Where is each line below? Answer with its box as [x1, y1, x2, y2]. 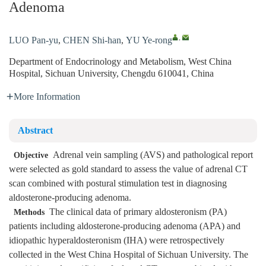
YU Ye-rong [126, 35, 172, 46]
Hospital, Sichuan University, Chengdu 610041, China [9, 68, 214, 80]
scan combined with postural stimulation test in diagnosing [9, 178, 227, 189]
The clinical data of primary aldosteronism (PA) [45, 207, 227, 218]
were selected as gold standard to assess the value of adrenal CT [9, 164, 248, 175]
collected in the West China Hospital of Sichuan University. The [9, 249, 248, 261]
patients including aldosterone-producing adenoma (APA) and [9, 221, 240, 232]
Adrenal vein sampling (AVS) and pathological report [48, 150, 253, 161]
